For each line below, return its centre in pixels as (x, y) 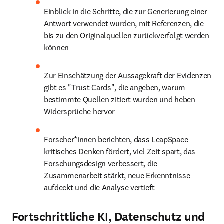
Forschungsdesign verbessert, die (101, 163)
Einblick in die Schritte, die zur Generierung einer (126, 11)
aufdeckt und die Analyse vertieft (99, 187)
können (57, 47)
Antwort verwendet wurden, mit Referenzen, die (124, 23)
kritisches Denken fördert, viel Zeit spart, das (120, 151)
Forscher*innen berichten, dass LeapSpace (116, 139)
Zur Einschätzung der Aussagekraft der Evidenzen (128, 75)
